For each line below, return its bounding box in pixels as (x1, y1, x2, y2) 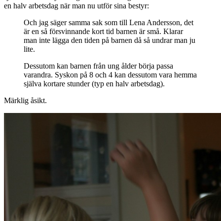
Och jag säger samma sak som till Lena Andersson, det (24, 18, 193, 27)
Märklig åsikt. (4, 96, 47, 105)
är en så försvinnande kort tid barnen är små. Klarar (24, 27, 183, 36)
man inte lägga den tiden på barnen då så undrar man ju (24, 36, 195, 44)
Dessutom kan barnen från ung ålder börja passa (24, 61, 173, 70)
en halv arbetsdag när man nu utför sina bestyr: (4, 1, 149, 10)
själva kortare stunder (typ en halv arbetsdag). (24, 79, 165, 88)
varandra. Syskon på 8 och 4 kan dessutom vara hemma (24, 70, 197, 79)
